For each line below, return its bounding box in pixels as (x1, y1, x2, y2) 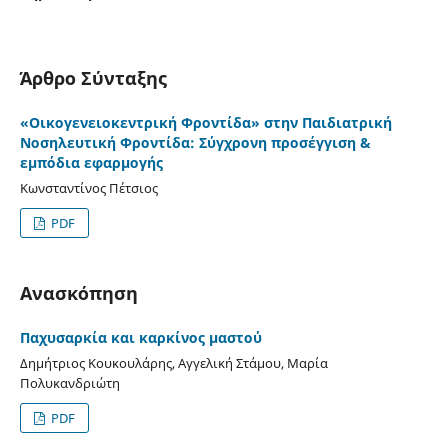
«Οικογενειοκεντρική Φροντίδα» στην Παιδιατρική (19, 112, 392, 132)
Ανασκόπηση (19, 280, 138, 305)
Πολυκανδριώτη (19, 373, 120, 392)
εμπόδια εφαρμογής (19, 152, 163, 172)
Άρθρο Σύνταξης (19, 65, 167, 90)
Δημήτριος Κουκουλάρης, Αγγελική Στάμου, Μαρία (19, 353, 328, 372)
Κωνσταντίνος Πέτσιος (19, 178, 158, 197)
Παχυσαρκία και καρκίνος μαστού (19, 327, 262, 347)
